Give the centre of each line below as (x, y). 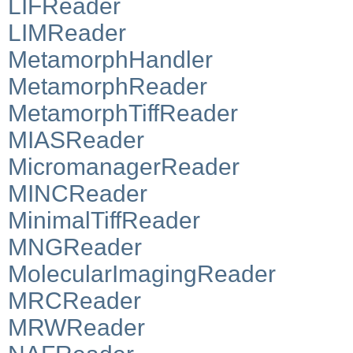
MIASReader (76, 139)
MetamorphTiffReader (123, 113)
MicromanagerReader (124, 166)
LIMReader (67, 32)
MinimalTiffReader (104, 220)
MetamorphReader (108, 86)
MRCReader (74, 300)
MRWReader (76, 327)
